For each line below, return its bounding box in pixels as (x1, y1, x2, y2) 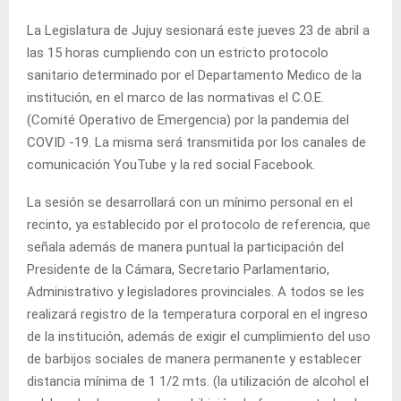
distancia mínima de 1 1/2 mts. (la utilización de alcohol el (27, 372, 369, 389)
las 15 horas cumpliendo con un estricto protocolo (27, 44, 328, 61)
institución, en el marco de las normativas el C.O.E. (27, 89, 324, 106)
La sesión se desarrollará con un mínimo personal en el (27, 193, 353, 210)
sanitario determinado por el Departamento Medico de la (27, 66, 362, 83)
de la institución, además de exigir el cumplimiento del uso (27, 328, 371, 345)
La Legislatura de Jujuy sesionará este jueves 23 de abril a (27, 21, 370, 38)
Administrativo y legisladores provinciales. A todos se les (27, 283, 364, 300)
